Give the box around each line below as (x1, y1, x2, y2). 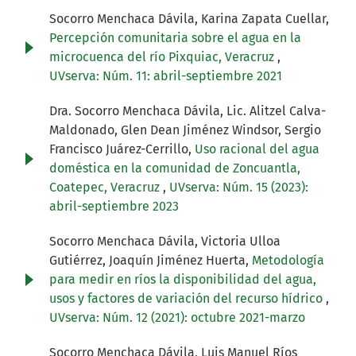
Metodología (252, 253, 324, 269)
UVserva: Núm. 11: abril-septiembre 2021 (49, 68, 282, 84)
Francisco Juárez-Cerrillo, (49, 141, 195, 157)
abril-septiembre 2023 (49, 199, 179, 215)
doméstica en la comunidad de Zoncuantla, (49, 161, 300, 176)
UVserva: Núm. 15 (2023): (169, 180, 308, 195)
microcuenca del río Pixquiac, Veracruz (49, 49, 277, 65)
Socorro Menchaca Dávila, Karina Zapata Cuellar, (49, 11, 329, 27)
